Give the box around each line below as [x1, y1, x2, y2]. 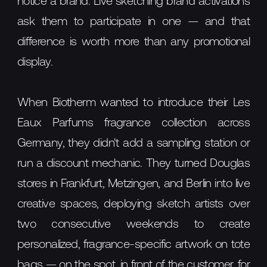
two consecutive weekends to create [17, 218, 250, 231]
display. [17, 56, 52, 69]
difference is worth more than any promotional [17, 36, 250, 48]
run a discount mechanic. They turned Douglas [17, 157, 250, 170]
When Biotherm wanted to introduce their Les [17, 97, 250, 109]
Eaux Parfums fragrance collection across [17, 117, 250, 129]
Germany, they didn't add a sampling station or [17, 137, 250, 150]
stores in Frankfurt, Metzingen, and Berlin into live [17, 178, 250, 190]
